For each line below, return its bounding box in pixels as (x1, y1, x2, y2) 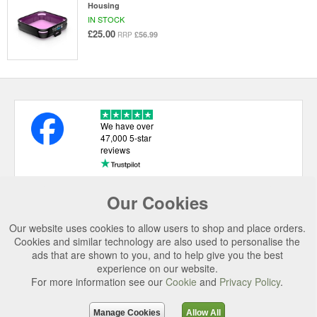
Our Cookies (106, 190, 208, 214)
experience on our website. (96, 261, 218, 275)
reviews (100, 144, 130, 156)
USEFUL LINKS (46, 198, 120, 213)
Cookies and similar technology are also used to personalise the (14, 234, 300, 248)
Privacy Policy (219, 275, 280, 289)
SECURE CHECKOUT (46, 275, 146, 289)
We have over (100, 120, 154, 132)
